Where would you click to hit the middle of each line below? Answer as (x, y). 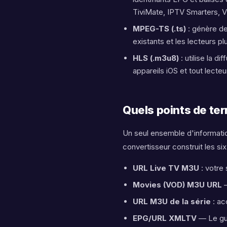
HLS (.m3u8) (156, 58)
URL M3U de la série (172, 201)
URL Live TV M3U (166, 168)
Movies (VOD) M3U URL (177, 185)
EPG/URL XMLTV (165, 218)
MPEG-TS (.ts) (159, 29)
